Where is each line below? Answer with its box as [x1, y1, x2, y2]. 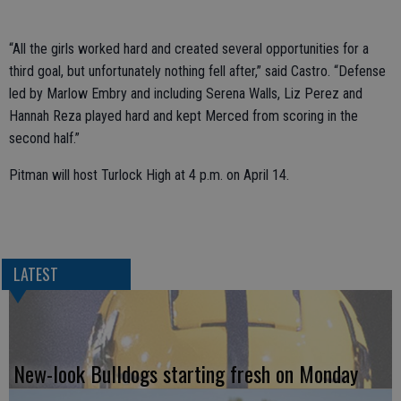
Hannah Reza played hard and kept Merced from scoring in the [9, 107, 358, 124]
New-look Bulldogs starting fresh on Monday [13, 357, 358, 390]
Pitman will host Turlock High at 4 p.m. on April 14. [9, 166, 289, 183]
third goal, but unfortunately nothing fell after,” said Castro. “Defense [9, 63, 386, 80]
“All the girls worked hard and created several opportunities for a [9, 40, 369, 57]
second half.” [9, 130, 80, 147]
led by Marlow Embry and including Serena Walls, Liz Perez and [9, 85, 363, 102]
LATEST [13, 262, 58, 286]
